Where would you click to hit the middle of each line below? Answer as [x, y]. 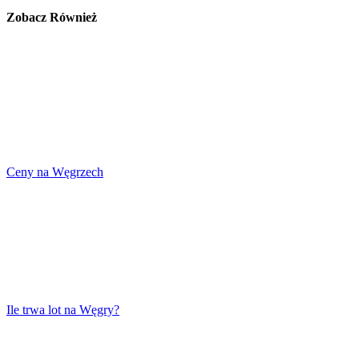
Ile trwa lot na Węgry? [63, 309]
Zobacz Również [52, 17]
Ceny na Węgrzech [55, 171]
